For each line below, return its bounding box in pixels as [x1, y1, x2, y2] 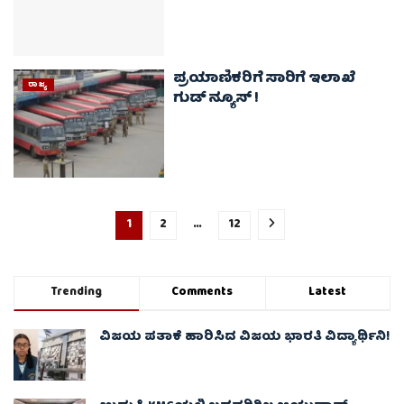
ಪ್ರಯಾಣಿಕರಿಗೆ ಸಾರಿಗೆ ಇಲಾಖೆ [173, 67, 356, 93]
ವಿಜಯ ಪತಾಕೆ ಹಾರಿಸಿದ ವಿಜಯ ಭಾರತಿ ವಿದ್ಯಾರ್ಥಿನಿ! [99, 326, 390, 348]
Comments [171, 281, 234, 303]
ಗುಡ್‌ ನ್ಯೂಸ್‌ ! [173, 87, 259, 113]
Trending [51, 281, 103, 303]
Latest [308, 281, 347, 303]
